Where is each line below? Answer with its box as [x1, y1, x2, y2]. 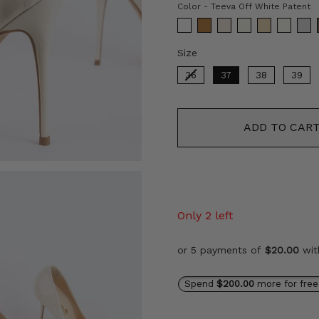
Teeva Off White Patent [208, 1, 310, 12]
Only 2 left [177, 208, 233, 222]
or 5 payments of [177, 244, 265, 256]
